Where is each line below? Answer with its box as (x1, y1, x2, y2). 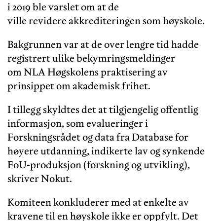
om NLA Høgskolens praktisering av (7, 65, 168, 78)
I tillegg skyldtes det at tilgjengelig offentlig (7, 103, 198, 116)
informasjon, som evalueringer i (7, 116, 148, 130)
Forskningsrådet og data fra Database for (7, 130, 188, 144)
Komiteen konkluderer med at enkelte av (7, 195, 189, 209)
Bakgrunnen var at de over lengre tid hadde (7, 37, 199, 51)
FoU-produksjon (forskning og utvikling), (7, 158, 190, 171)
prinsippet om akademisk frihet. (7, 79, 150, 92)
